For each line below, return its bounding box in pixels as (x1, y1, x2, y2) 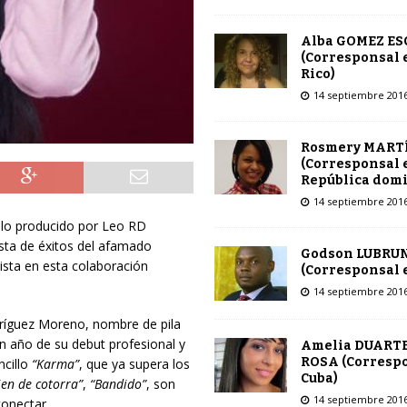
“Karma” (31, 354, 79, 372)
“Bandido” (89, 374, 146, 392)
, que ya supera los (78, 354, 190, 372)
